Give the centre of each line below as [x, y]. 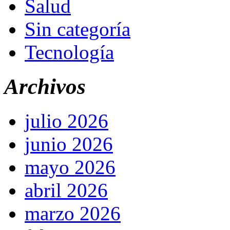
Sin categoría [78, 29]
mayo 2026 [70, 167]
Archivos [45, 87]
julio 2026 [66, 121]
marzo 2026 [73, 214]
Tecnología [69, 52]
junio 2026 [69, 144]
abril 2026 [66, 190]
